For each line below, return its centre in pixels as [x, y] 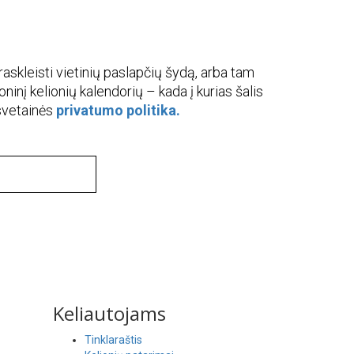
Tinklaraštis [113, 339]
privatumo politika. [118, 110]
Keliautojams [109, 313]
